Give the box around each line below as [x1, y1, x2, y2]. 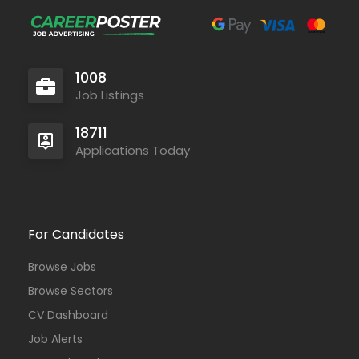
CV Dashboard [28, 307, 108, 323]
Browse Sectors [28, 283, 113, 299]
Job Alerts [28, 331, 83, 347]
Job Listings [75, 87, 144, 103]
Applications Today [75, 142, 190, 159]
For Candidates [28, 225, 124, 244]
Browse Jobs [28, 259, 96, 275]
